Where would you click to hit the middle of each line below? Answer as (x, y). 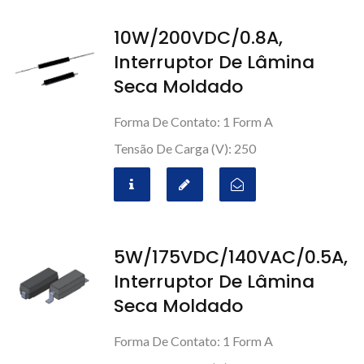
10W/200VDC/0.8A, (198, 38)
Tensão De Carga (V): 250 (184, 148)
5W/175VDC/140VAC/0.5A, (230, 257)
